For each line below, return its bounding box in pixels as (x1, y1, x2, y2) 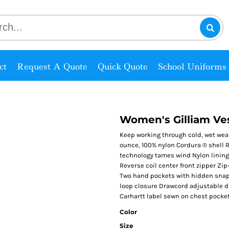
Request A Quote (16, 60, 87, 72)
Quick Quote (97, 60, 148, 72)
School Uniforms (157, 60, 226, 72)
